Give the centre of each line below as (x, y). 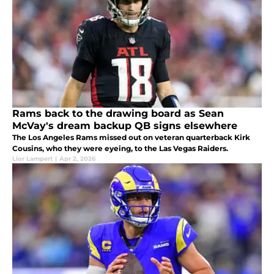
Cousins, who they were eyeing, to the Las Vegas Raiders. (120, 149)
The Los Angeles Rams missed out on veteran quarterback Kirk (131, 138)
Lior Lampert (32, 159)
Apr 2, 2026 (77, 159)
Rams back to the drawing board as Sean (118, 114)
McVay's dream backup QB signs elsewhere (125, 126)
